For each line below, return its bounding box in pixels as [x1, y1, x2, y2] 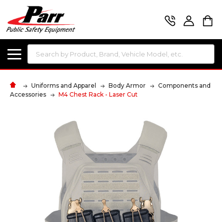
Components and [158, 81, 211, 89]
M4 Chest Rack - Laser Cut [58, 90, 138, 98]
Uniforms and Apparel [31, 81, 96, 89]
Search [27, 45, 50, 55]
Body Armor [109, 81, 146, 89]
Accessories [10, 90, 46, 98]
